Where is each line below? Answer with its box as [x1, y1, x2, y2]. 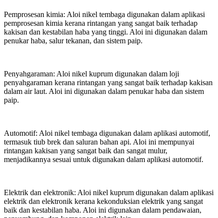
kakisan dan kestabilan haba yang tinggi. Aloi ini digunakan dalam [4, 27, 207, 36]
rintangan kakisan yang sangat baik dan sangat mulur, [4, 146, 167, 155]
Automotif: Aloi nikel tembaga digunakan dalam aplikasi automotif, [4, 128, 210, 137]
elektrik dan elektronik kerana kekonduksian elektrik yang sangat [4, 197, 203, 205]
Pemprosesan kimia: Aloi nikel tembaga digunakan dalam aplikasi [4, 10, 205, 18]
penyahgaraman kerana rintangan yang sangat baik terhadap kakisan [4, 78, 213, 87]
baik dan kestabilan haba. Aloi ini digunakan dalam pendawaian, [4, 205, 201, 214]
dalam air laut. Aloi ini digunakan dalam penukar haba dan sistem [4, 87, 204, 95]
